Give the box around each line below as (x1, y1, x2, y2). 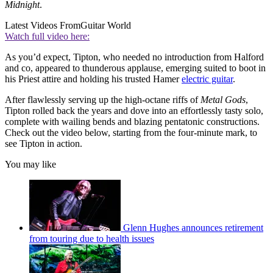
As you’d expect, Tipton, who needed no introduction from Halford (5, 51, 264, 62)
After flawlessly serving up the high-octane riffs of (5, 94, 200, 105)
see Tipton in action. (5, 138, 82, 149)
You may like (5, 158, 56, 169)
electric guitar (182, 73, 233, 84)
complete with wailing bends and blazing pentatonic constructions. (5, 116, 260, 127)
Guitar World (80, 19, 131, 30)
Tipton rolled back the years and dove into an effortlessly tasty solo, (5, 105, 263, 116)
